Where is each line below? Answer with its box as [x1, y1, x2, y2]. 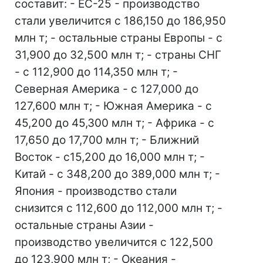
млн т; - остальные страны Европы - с [15, 31, 222, 45]
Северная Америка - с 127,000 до [15, 82, 198, 96]
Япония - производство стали [15, 184, 177, 198]
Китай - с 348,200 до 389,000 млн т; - [15, 167, 220, 181]
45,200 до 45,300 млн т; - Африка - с [15, 116, 214, 130]
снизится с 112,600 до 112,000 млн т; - [15, 201, 222, 215]
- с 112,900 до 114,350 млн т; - [15, 65, 178, 79]
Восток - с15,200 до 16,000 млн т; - [15, 150, 205, 164]
